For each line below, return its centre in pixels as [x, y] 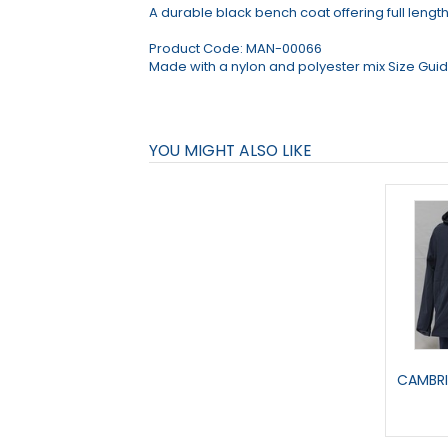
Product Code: [198, 48]
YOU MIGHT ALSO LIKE [231, 150]
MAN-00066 [284, 48]
